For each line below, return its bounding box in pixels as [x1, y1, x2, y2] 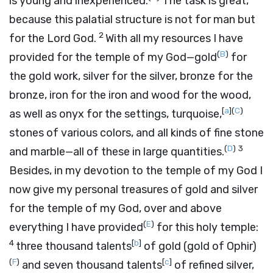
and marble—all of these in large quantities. [9, 145, 224, 158]
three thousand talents [16, 239, 132, 253]
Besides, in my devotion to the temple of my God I [9, 164, 263, 177]
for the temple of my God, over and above [9, 202, 222, 215]
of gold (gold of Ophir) [141, 239, 257, 253]
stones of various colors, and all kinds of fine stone [9, 126, 264, 140]
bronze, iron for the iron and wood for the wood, [9, 88, 251, 102]
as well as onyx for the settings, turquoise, [9, 107, 222, 121]
